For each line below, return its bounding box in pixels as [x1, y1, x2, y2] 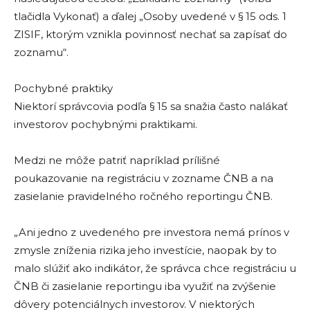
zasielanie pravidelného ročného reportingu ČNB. [14, 190, 273, 203]
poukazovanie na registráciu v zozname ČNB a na [14, 172, 273, 185]
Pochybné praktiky [14, 82, 113, 95]
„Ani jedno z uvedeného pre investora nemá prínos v [14, 226, 289, 239]
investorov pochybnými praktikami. [14, 118, 197, 131]
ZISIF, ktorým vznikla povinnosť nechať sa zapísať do [14, 28, 287, 41]
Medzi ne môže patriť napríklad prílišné [14, 154, 220, 167]
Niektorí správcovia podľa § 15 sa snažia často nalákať [14, 100, 288, 113]
